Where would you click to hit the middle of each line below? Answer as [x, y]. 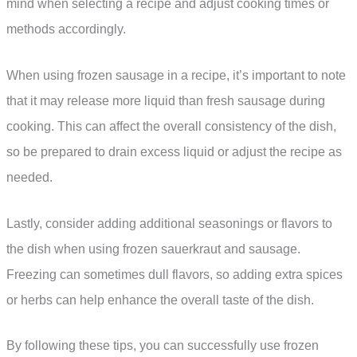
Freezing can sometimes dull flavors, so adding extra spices [175, 274]
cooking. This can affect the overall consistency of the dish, [171, 127]
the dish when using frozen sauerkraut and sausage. [153, 249]
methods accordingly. [66, 29]
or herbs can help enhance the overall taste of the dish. [160, 300]
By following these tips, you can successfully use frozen [163, 346]
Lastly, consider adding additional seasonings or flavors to [169, 223]
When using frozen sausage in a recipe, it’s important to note [176, 76]
